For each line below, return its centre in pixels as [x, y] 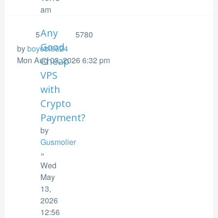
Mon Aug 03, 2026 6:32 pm [64, 60]
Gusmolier [58, 142]
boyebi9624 [48, 48]
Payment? [63, 118]
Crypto [56, 103]
